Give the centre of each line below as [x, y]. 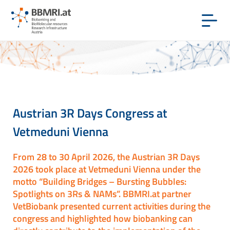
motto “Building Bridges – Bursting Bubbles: [100, 181]
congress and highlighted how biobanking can [103, 218]
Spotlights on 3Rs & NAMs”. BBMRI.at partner [102, 194]
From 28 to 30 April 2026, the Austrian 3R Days [106, 157]
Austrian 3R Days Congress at [90, 113]
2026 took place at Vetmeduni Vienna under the [107, 169]
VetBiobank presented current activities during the [112, 206]
